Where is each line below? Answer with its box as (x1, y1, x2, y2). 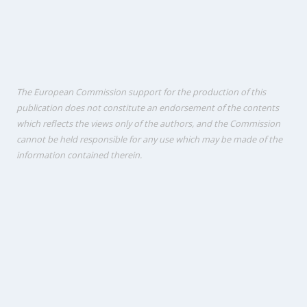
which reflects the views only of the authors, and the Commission (16, 117, 280, 130)
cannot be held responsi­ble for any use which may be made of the (16, 133, 282, 146)
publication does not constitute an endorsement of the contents (16, 101, 279, 114)
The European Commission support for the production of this (16, 86, 266, 99)
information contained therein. (16, 149, 142, 162)
